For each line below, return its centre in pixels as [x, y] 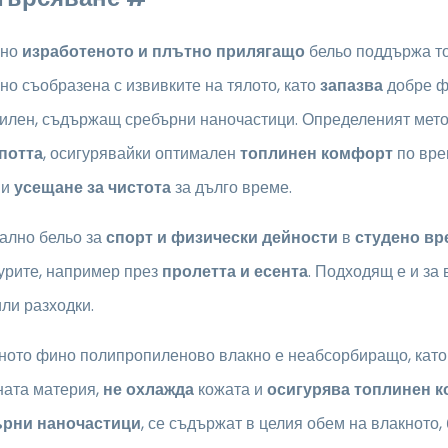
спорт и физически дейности [222, 238]
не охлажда [148, 390]
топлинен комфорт [316, 154]
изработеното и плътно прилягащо [165, 52]
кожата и [228, 390]
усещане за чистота [92, 188]
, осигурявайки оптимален [141, 154]
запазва [351, 86]
